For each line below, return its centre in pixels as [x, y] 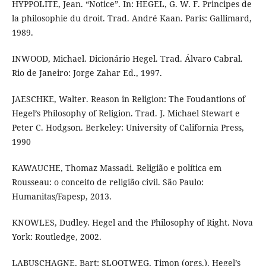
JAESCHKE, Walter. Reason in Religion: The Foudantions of [128, 99]
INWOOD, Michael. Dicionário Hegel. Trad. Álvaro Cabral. [127, 58]
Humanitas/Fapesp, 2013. [61, 196]
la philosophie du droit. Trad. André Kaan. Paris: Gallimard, [132, 18]
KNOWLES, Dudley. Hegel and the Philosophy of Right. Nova [132, 222]
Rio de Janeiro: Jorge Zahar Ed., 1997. [87, 72]
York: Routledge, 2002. [56, 236]
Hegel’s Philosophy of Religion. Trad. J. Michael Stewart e [126, 113]
